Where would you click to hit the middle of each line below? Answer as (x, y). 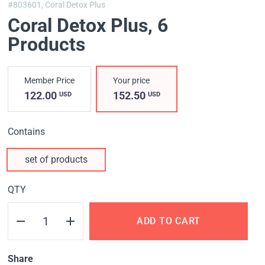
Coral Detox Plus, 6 (88, 26)
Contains (27, 132)
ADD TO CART (169, 221)
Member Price (50, 81)
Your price (132, 81)
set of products (56, 160)
